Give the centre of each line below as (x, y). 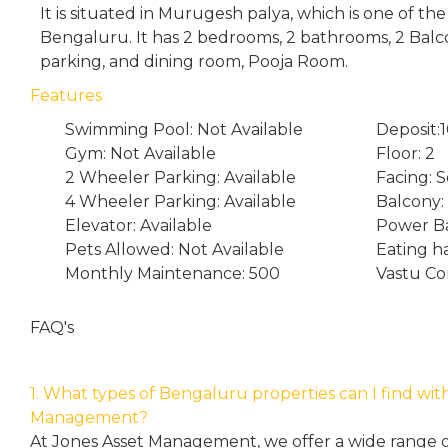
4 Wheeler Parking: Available (180, 201)
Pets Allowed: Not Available (174, 249)
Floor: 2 (405, 153)
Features (66, 95)
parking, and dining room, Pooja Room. (194, 61)
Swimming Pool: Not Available (184, 129)
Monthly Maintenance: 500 (172, 273)
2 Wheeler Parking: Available (180, 177)
